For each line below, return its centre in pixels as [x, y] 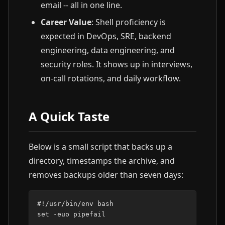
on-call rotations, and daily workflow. [111, 78]
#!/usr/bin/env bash [75, 204]
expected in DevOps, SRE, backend [106, 36]
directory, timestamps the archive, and [102, 161]
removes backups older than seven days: [106, 175]
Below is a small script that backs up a [100, 147]
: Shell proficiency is [129, 22]
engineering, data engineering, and [108, 50]
